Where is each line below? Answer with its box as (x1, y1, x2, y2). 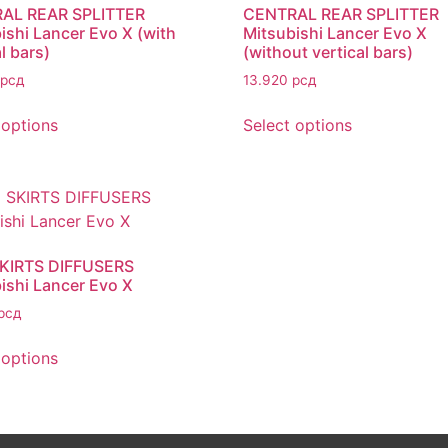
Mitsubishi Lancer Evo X (243, 23, 428, 44)
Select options (243, 115, 353, 136)
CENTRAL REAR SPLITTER (243, 4, 440, 25)
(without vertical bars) (243, 42, 414, 63)
